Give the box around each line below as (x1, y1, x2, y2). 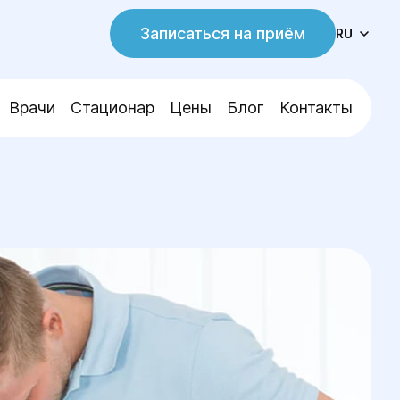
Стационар (71, 98, 154, 117)
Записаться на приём (140, 24, 305, 43)
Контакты (279, 98, 353, 117)
